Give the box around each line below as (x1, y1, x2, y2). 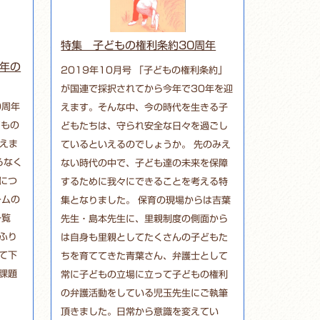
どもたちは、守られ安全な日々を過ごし (61, 121, 229, 131)
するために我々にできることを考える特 (61, 176, 229, 186)
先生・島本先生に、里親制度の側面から (61, 214, 229, 224)
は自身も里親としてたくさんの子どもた (61, 232, 229, 242)
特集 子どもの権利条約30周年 (61, 39, 216, 51)
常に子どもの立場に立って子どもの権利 (61, 269, 229, 279)
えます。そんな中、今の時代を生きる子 (61, 102, 229, 112)
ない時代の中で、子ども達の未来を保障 (61, 158, 229, 168)
